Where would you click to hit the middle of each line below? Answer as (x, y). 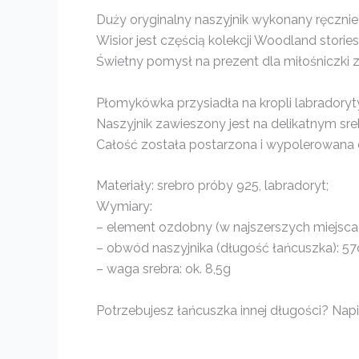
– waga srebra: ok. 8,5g (163, 269)
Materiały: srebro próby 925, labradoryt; (212, 186)
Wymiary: (124, 207)
